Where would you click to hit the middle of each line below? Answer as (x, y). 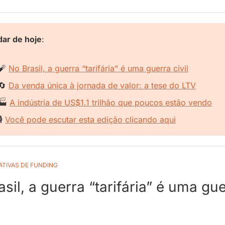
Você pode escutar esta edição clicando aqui (90, 120)
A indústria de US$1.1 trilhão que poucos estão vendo (111, 102)
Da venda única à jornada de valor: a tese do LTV (102, 85)
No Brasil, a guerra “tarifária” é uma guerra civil (98, 68)
